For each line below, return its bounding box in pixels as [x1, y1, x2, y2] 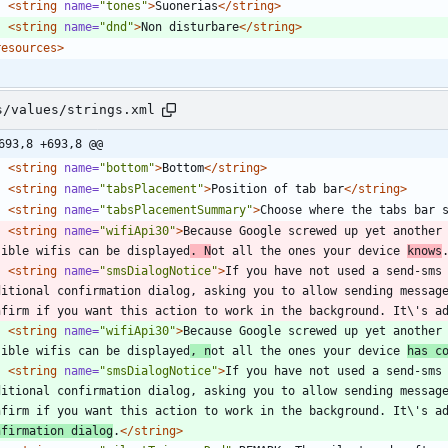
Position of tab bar [211, 181, 344, 196]
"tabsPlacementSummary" [99, 202, 253, 217]
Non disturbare [141, 19, 239, 34]
